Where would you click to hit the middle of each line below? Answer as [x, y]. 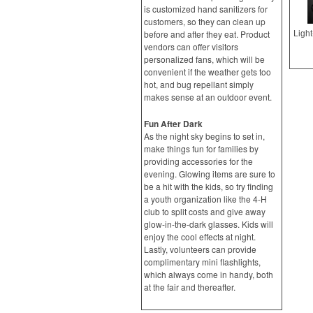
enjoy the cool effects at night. [200, 236]
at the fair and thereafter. [190, 287]
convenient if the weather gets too [208, 72]
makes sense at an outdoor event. [208, 97]
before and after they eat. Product [207, 34]
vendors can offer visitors [191, 46]
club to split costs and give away [205, 211]
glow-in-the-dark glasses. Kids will [209, 224]
